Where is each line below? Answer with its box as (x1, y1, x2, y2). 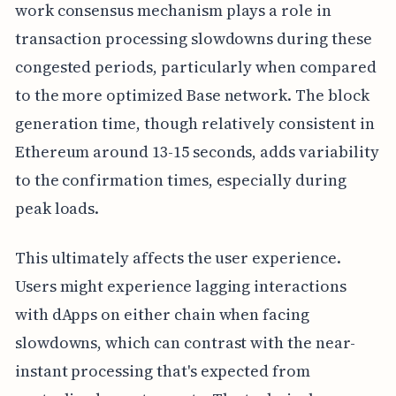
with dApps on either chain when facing (14, 302, 309, 325)
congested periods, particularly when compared (14, 55, 377, 78)
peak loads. (14, 196, 100, 219)
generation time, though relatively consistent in (14, 111, 375, 134)
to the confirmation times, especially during (14, 168, 346, 191)
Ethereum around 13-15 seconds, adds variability (14, 140, 379, 163)
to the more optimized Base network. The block (14, 83, 369, 106)
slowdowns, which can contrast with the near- (14, 331, 355, 354)
